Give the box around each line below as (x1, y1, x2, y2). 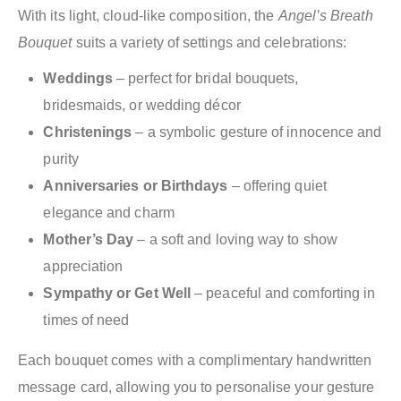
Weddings (43, 71, 114, 87)
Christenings (43, 124, 132, 141)
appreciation (43, 259, 124, 275)
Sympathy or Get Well (43, 286, 192, 302)
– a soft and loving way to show (133, 232, 337, 248)
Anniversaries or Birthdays (43, 178, 228, 194)
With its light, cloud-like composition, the (18, 8, 278, 24)
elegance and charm (43, 205, 175, 221)
